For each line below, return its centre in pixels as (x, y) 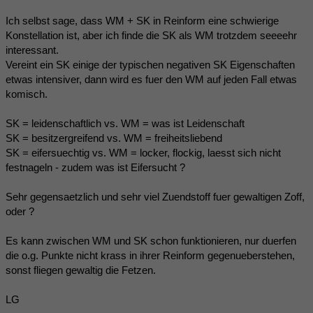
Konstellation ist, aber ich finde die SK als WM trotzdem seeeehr (151, 36)
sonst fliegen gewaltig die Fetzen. (81, 270)
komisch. (27, 94)
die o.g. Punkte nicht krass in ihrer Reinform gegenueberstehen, (150, 256)
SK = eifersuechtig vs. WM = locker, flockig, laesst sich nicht (143, 153)
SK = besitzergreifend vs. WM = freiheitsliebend (114, 138)
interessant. (32, 50)
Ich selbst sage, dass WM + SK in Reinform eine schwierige (142, 21)
